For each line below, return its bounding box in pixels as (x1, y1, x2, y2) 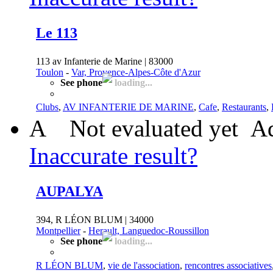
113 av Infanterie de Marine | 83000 (36, 55, 173, 66)
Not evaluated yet (69, 115, 238, 141)
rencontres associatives (185, 260, 272, 271)
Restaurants (222, 101, 266, 112)
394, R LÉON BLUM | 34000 (36, 214, 154, 225)
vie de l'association (108, 260, 180, 271)
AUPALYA (36, 183, 103, 199)
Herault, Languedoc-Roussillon (88, 225, 209, 236)
